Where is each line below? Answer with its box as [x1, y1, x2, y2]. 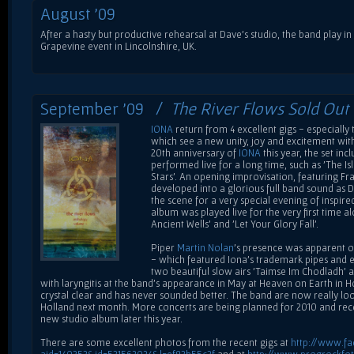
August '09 [40, 3, 115, 23]
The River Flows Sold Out [171, 98, 348, 118]
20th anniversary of [151, 146, 239, 159]
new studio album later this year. [40, 312, 183, 325]
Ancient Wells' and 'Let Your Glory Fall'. [151, 217, 318, 230]
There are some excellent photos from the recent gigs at [40, 336, 291, 348]
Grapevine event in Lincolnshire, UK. [40, 40, 197, 52]
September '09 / [40, 98, 171, 118]
